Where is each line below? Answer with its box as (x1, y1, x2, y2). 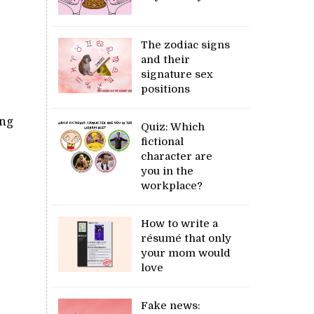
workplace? (141, 179, 203, 192)
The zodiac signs (141, 38, 231, 51)
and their (141, 53, 191, 66)
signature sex (141, 67, 214, 81)
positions (141, 82, 191, 95)
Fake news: (141, 299, 201, 312)
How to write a (141, 217, 219, 230)
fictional (141, 135, 184, 148)
